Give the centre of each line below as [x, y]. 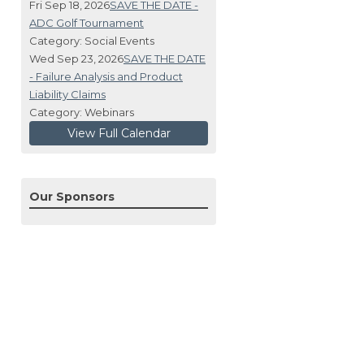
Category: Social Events [92, 40]
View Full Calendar [119, 133]
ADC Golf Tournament [87, 22]
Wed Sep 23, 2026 [76, 58]
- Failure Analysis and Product [106, 76]
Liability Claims [67, 94]
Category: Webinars [82, 112]
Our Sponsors [72, 196]
